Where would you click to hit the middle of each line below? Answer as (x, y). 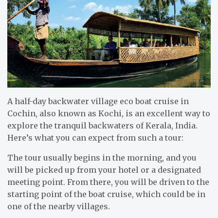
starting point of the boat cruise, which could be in (106, 194)
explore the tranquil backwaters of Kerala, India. (102, 125)
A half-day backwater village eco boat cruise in (98, 101)
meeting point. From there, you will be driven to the (108, 182)
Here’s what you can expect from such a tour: (95, 137)
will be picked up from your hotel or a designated (104, 170)
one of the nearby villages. (59, 206)
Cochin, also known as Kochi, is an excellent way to (109, 113)
